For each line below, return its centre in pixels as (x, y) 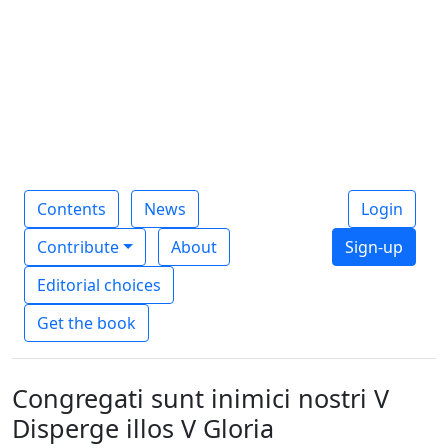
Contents (71, 208)
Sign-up (374, 246)
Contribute (78, 246)
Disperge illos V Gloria (143, 427)
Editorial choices (99, 284)
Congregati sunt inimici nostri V (200, 397)
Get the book (86, 322)
